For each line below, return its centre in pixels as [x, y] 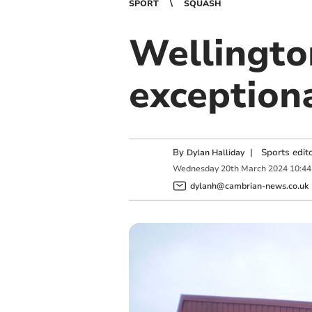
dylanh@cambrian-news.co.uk [249, 186]
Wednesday [195, 169]
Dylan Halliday [215, 153]
